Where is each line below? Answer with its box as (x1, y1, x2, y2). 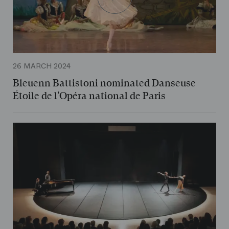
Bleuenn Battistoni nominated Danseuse (13, 78, 196, 89)
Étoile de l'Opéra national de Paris (13, 90, 166, 102)
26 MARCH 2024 (13, 61, 71, 72)
